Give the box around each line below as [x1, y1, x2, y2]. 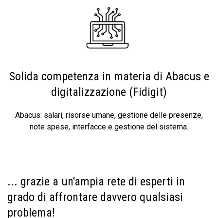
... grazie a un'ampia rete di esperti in [7, 175, 185, 188]
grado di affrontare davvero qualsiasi [7, 190, 183, 204]
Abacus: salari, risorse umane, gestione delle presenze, [15, 110, 203, 120]
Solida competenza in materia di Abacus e [9, 70, 209, 83]
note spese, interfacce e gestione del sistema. [30, 122, 188, 131]
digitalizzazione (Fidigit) [51, 85, 167, 99]
